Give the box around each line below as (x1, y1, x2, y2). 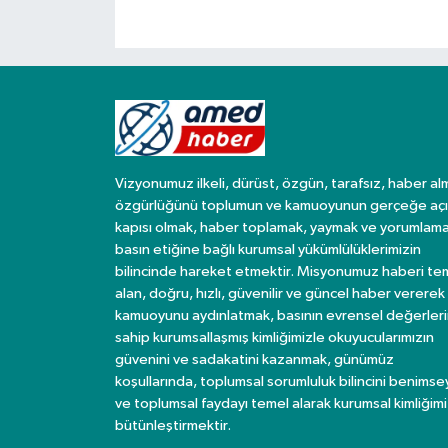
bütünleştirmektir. (114, 418, 231, 434)
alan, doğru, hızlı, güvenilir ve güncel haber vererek (114, 286, 445, 302)
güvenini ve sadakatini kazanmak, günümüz (114, 352, 394, 368)
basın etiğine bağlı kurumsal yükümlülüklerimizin (114, 242, 421, 258)
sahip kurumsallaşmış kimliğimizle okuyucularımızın (114, 330, 434, 346)
